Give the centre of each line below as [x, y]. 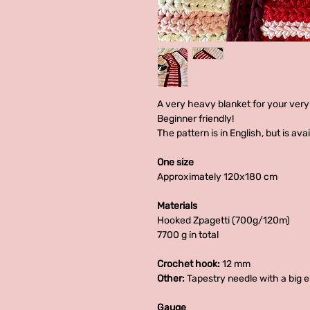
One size [175, 162]
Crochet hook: [190, 264]
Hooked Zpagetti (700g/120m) [224, 220]
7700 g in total [188, 235]
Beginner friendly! [195, 118]
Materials [177, 206]
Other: [172, 278]
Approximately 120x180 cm [217, 176]
